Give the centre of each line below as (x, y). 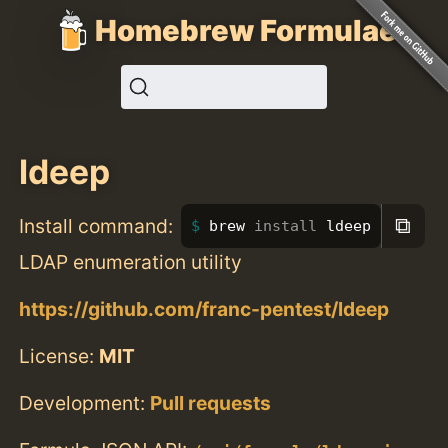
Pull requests (211, 403)
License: (59, 355)
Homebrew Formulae (246, 30)
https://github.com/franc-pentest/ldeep (204, 308)
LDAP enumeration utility (131, 261)
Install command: (96, 225)
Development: (85, 403)
